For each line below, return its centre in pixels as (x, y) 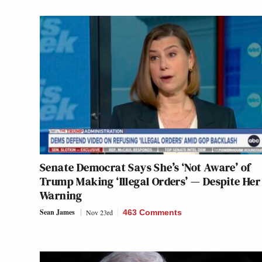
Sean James (57, 212)
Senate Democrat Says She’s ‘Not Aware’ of (145, 168)
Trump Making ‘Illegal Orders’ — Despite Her (150, 182)
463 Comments (152, 213)
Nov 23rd (99, 213)
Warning (61, 196)
